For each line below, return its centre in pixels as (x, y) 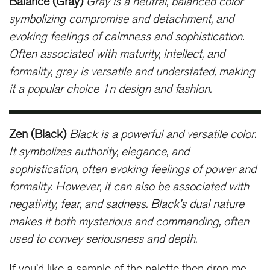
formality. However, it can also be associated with (129, 187)
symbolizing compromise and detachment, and (121, 19)
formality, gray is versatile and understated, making (132, 71)
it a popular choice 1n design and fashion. (110, 89)
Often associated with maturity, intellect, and (117, 54)
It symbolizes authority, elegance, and (99, 152)
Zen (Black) (38, 135)
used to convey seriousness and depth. (103, 240)
